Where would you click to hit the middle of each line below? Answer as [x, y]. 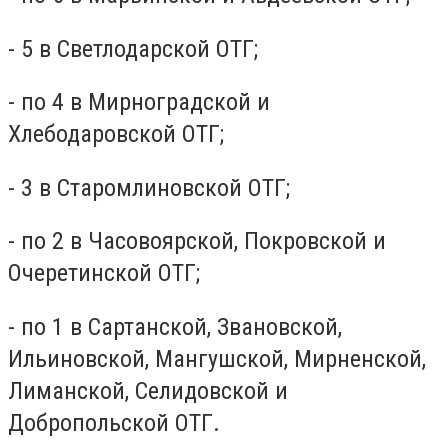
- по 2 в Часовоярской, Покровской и [197, 241]
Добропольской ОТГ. [114, 422]
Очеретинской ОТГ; [104, 273]
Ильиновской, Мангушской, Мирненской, [217, 358]
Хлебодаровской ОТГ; [116, 134]
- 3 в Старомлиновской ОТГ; [149, 187]
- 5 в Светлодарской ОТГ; [133, 48]
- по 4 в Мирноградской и [139, 102]
